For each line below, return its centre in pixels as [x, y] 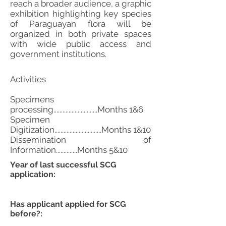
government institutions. [58, 54]
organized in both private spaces [81, 34]
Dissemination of [81, 140]
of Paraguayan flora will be [81, 24]
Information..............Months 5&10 [69, 150]
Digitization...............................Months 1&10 [80, 130]
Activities [28, 79]
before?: [26, 214]
